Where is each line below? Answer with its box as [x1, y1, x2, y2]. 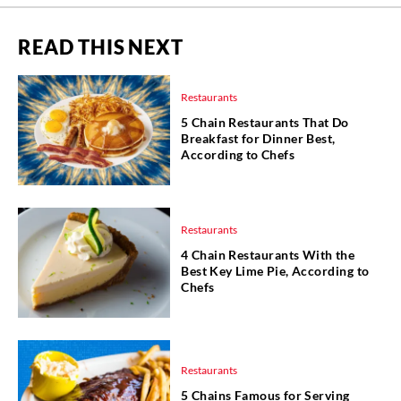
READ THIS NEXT [18, 35, 183, 60]
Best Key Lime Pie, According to [181, 262, 370, 278]
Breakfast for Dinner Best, [181, 130, 336, 146]
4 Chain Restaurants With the [181, 246, 355, 262]
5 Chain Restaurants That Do [181, 114, 349, 130]
